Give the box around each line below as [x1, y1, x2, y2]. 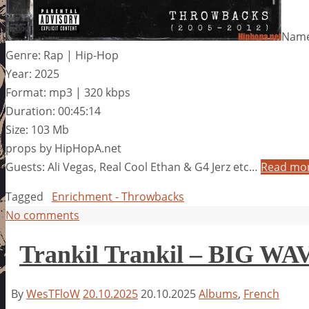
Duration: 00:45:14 [6, 103, 101, 119]
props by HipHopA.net [6, 140, 121, 156]
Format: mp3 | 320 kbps [6, 84, 130, 100]
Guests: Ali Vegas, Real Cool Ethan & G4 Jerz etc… [6, 159, 261, 175]
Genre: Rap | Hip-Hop [6, 47, 119, 63]
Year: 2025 [6, 66, 59, 81]
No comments [6, 207, 79, 223]
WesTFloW [26, 286, 80, 301]
